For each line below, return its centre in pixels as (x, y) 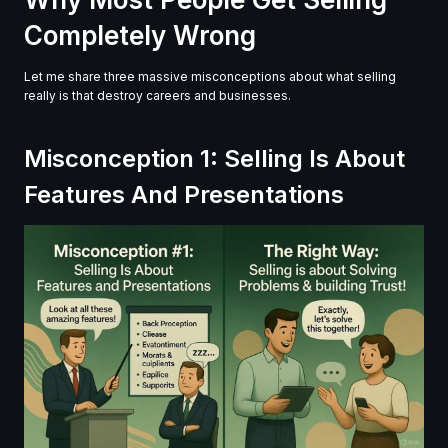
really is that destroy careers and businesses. (157, 95)
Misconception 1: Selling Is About (214, 158)
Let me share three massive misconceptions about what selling (210, 76)
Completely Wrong (140, 35)
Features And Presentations (184, 194)
